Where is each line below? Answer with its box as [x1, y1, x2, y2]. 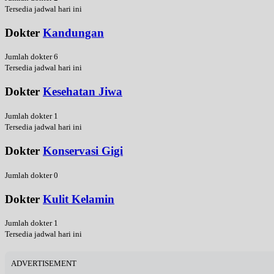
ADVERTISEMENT [11, 259, 76, 268]
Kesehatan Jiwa [43, 85, 122, 98]
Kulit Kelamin [43, 192, 114, 206]
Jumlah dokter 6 [5, 52, 58, 62]
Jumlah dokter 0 [5, 170, 58, 180]
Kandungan [43, 26, 104, 39]
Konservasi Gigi [43, 144, 123, 157]
